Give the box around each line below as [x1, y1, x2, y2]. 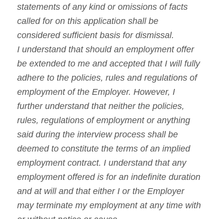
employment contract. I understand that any [17, 158, 186, 168]
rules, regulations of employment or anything [17, 115, 190, 126]
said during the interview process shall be [17, 130, 178, 140]
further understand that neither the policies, [17, 101, 184, 111]
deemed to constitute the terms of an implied [17, 144, 190, 154]
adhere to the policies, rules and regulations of [17, 73, 197, 83]
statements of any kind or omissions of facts [17, 2, 188, 12]
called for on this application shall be [17, 16, 158, 26]
